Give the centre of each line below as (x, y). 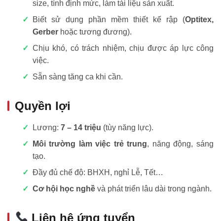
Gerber (45, 32)
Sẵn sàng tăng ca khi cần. (77, 76)
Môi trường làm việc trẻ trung (90, 144)
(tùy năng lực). (127, 127)
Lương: (46, 127)
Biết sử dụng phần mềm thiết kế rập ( (109, 19)
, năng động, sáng (181, 144)
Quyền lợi (43, 106)
